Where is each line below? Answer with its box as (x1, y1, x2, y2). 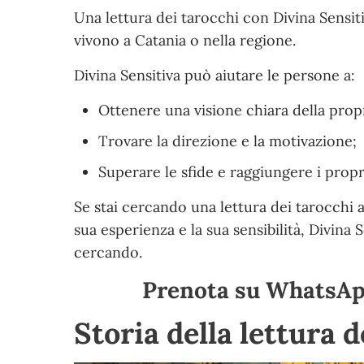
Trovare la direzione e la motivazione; (98, 131, 357, 150)
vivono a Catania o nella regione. (74, 30, 297, 50)
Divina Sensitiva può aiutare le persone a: (74, 65, 356, 84)
